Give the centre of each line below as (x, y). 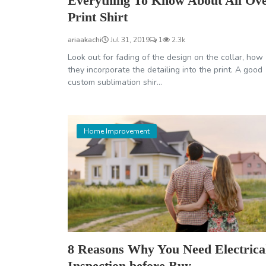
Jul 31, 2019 (129, 40)
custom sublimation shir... (115, 83)
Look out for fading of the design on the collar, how (165, 58)
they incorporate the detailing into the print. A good (165, 70)
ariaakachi (85, 40)
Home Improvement (117, 132)
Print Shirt (98, 17)
